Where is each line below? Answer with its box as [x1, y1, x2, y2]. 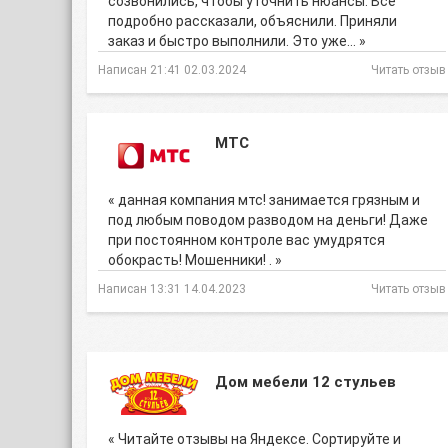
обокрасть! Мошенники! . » [108, 252, 282, 268]
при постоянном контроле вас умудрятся [108, 232, 385, 248]
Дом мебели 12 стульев [215, 373, 396, 391]
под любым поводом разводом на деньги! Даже [108, 212, 428, 228]
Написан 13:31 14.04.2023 [98, 282, 246, 296]
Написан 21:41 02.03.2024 [98, 63, 246, 77]
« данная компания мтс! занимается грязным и [108, 192, 420, 208]
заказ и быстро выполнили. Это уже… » [108, 33, 366, 49]
